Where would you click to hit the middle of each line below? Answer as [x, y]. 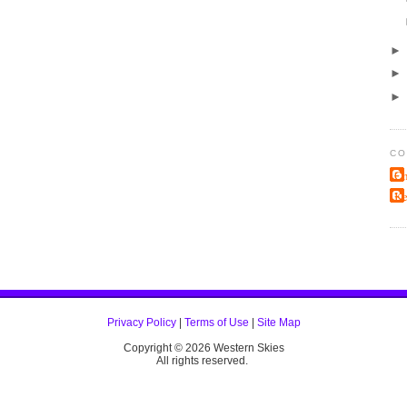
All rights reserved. [203, 361]
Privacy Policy [141, 323]
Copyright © [154, 348]
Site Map [278, 323]
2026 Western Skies [234, 348]
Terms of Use [216, 323]
